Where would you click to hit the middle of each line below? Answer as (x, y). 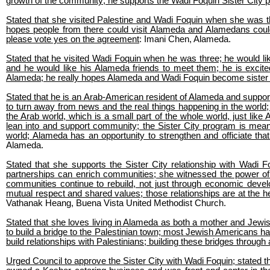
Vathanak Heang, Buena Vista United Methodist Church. (116, 203)
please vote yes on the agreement (73, 39)
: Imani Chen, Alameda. (185, 39)
